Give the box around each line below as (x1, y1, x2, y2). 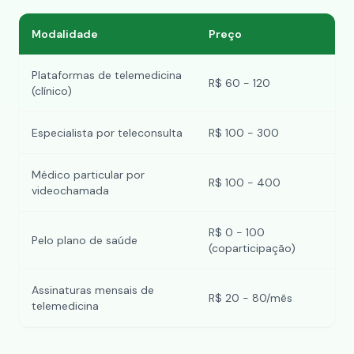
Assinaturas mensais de (32, 283, 154, 297)
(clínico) (32, 84, 72, 98)
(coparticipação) (209, 241, 296, 255)
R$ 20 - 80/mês (209, 291, 292, 305)
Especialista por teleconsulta (32, 126, 183, 140)
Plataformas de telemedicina (32, 68, 182, 82)
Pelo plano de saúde (32, 233, 137, 247)
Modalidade (32, 27, 98, 41)
